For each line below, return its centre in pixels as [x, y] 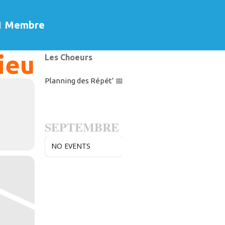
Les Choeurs [68, 57]
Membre [25, 25]
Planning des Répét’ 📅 [84, 81]
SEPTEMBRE [82, 127]
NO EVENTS [71, 146]
